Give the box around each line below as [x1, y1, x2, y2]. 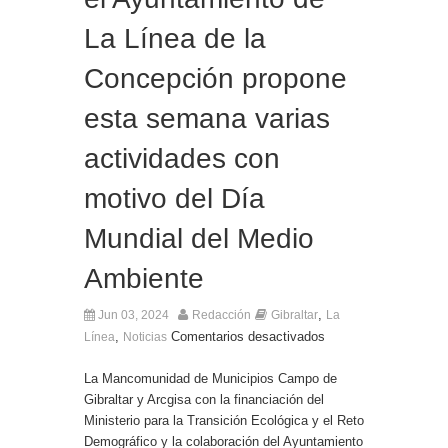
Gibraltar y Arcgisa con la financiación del [84, 392, 324, 407]
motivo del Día [84, 183, 265, 214]
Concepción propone [84, 63, 347, 94]
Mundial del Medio [84, 223, 314, 254]
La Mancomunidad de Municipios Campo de [84, 371, 337, 386]
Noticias [123, 330, 167, 344]
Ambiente [84, 263, 204, 294]
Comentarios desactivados [171, 329, 325, 344]
